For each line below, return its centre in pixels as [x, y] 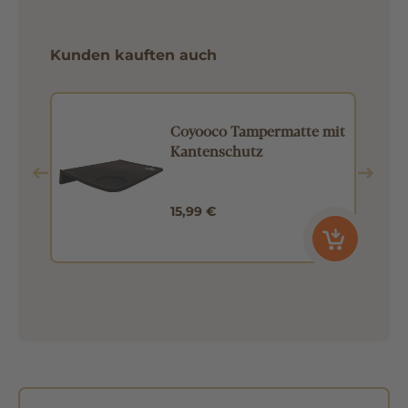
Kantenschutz [216, 151]
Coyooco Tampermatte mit [258, 131]
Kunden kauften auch [133, 55]
